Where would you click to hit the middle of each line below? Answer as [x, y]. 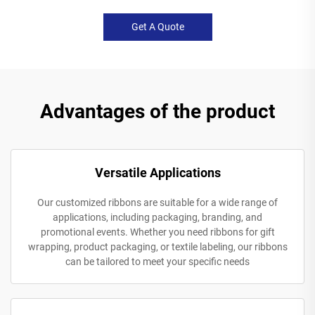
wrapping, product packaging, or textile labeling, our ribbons [157, 246]
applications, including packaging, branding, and [157, 217]
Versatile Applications [157, 172]
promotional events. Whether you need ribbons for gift [157, 232]
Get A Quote [157, 26]
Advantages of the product [157, 111]
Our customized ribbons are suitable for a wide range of [157, 202]
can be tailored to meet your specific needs [157, 261]
